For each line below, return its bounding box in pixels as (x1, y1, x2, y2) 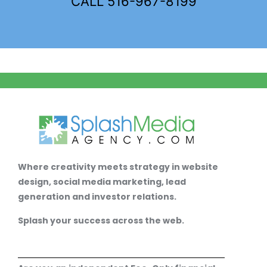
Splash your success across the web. (18, 214, 186, 226)
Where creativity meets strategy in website (18, 161, 218, 173)
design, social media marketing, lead (18, 176, 186, 188)
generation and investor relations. (18, 191, 178, 203)
